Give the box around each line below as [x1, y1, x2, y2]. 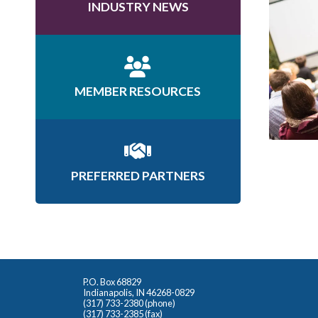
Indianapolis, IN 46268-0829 [83, 286, 194, 298]
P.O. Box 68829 [83, 275, 141, 287]
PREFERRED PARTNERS [70, 168, 205, 183]
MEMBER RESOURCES [75, 84, 202, 99]
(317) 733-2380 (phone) [83, 297, 175, 309]
